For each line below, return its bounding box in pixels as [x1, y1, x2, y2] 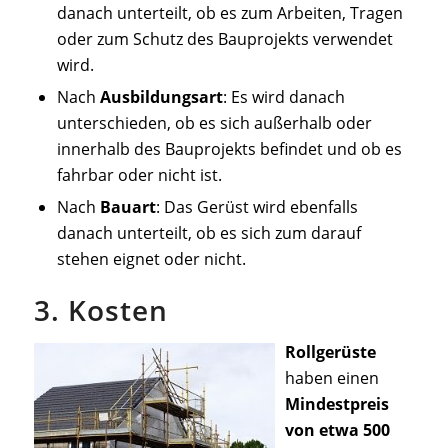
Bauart [99, 196, 156, 219]
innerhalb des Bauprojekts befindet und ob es [56, 138, 402, 161]
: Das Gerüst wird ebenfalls [155, 196, 358, 219]
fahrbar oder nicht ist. [56, 164, 222, 187]
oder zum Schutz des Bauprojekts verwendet [56, 28, 393, 51]
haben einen [284, 366, 379, 389]
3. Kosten [33, 291, 168, 330]
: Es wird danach [222, 86, 345, 109]
